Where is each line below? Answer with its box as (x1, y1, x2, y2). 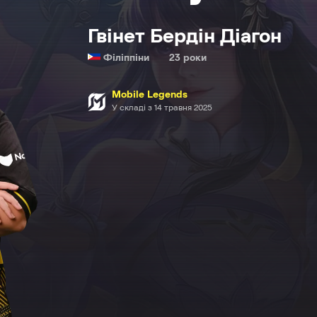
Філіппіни (103, 53, 152, 63)
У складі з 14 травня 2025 (112, 103, 212, 112)
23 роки (169, 53, 207, 63)
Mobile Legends (112, 90, 188, 100)
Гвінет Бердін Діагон (88, 27, 282, 47)
